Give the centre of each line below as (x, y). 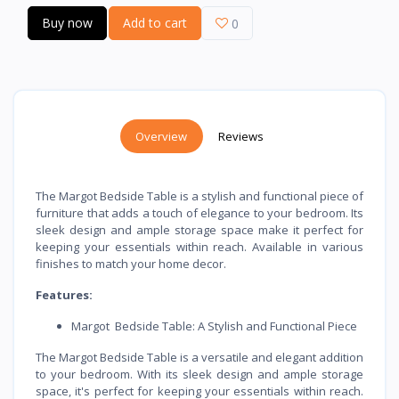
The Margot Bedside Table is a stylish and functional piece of (199, 195)
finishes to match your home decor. (131, 263)
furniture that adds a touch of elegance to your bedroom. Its (199, 212)
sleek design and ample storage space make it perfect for (199, 229)
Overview (161, 136)
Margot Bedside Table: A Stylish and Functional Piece (214, 326)
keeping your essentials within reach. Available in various (199, 246)
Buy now (67, 22)
